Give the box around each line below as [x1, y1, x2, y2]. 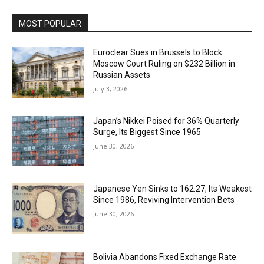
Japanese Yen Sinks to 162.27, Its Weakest [93, 184, 252, 194]
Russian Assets [93, 70, 151, 80]
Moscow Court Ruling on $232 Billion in [93, 59, 236, 69]
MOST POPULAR [19, 19, 81, 29]
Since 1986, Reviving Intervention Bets [93, 195, 235, 205]
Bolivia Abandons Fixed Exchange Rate [93, 252, 237, 262]
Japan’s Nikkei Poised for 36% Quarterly [93, 115, 240, 126]
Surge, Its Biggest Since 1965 [93, 127, 202, 137]
